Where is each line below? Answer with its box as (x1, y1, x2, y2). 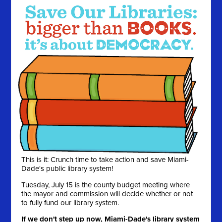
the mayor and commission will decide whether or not (21, 189, 193, 199)
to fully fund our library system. (21, 198, 123, 208)
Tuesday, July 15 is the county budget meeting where (21, 180, 190, 190)
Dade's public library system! (21, 164, 113, 173)
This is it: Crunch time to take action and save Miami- (21, 155, 189, 165)
